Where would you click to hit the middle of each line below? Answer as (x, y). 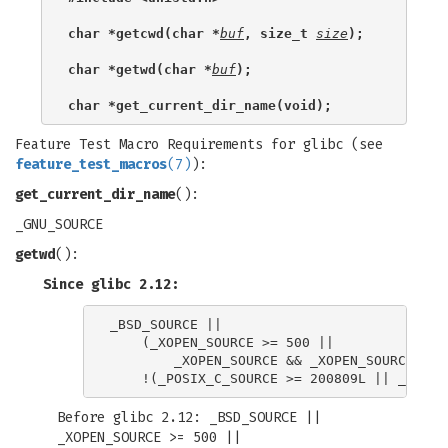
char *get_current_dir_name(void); (200, 105)
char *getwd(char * (140, 69)
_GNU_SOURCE (59, 224)
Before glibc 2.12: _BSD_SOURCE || (189, 417)
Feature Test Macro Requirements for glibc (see (199, 144)
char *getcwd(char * (144, 33)
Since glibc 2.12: (111, 284)
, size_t (280, 33)
